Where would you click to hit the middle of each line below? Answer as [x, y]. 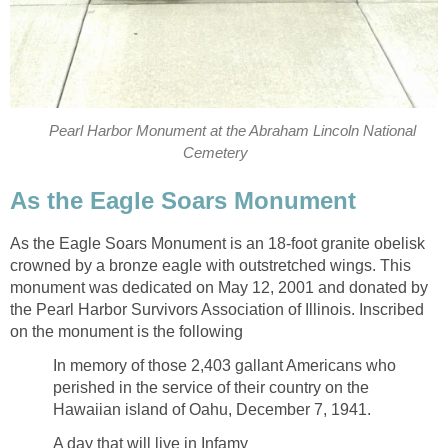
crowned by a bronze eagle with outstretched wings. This [210, 265]
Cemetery [216, 153]
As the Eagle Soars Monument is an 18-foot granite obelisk [217, 243]
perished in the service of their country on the [211, 387]
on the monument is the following [126, 331]
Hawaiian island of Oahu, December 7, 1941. [212, 409]
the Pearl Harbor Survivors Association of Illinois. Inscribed [217, 309]
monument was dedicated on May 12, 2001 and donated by [219, 287]
